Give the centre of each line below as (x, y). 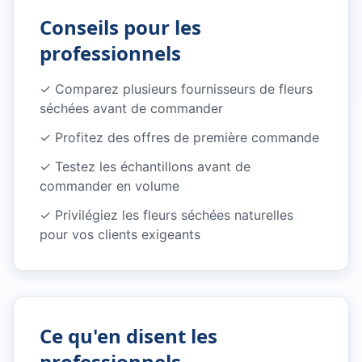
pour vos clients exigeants (120, 234)
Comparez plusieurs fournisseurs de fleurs (184, 89)
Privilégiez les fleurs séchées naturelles (174, 215)
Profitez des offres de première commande (187, 137)
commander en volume (109, 186)
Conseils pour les (120, 27)
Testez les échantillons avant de (153, 166)
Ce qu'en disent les (128, 336)
